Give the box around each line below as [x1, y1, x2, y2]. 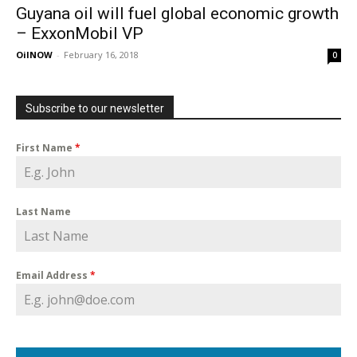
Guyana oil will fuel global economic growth [16, 4, 339, 24]
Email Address [16, 269, 90, 283]
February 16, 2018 [64, 49, 139, 61]
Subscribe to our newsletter [25, 102, 164, 116]
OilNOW [16, 49, 53, 61]
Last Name [16, 205, 71, 219]
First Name [16, 141, 75, 155]
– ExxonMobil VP [16, 24, 143, 44]
